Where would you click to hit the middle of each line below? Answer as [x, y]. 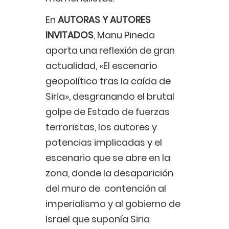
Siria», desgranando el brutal [110, 97]
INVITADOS [70, 35]
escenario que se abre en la [108, 158]
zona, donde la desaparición [109, 173]
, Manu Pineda [124, 35]
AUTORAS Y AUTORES [104, 20]
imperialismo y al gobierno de [113, 204]
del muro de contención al [106, 189]
